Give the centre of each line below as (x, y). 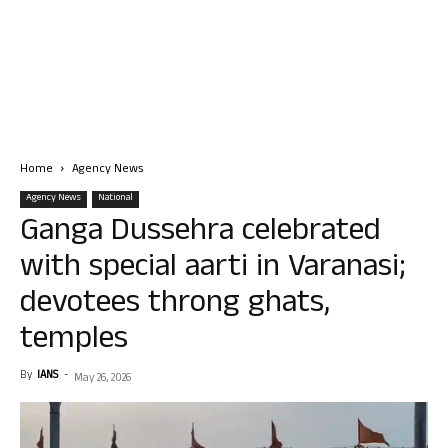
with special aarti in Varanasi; (213, 269)
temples (74, 341)
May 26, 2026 (102, 379)
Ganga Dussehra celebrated (200, 233)
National (115, 198)
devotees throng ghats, (175, 305)
